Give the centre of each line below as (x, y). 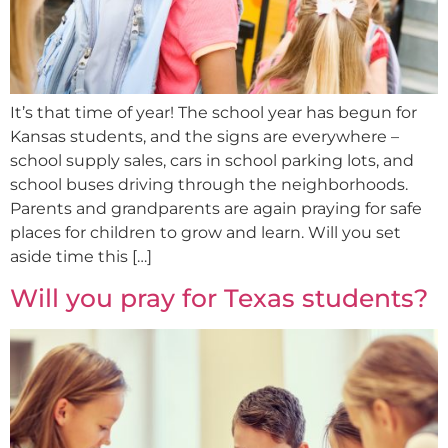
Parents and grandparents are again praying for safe (216, 208)
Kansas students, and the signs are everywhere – (204, 136)
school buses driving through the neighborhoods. (209, 184)
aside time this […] (81, 256)
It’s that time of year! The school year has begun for (213, 112)
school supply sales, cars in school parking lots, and (212, 160)
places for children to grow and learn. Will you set (205, 232)
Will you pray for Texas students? (219, 298)
